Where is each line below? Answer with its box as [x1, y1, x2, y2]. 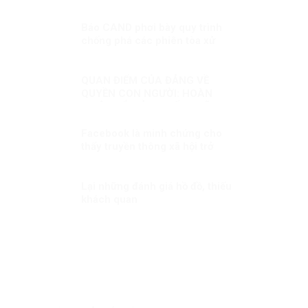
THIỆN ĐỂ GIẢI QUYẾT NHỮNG [80, 100, 226, 113]
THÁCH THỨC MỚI [80, 113, 173, 126]
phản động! [80, 47, 135, 60]
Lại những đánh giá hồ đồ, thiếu [80, 179, 232, 192]
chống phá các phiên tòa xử [80, 34, 215, 47]
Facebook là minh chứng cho [80, 126, 222, 140]
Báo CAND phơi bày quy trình [80, 21, 222, 34]
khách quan [80, 192, 137, 206]
